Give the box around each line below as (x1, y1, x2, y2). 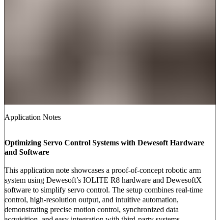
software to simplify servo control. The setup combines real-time (4, 185, 203, 194)
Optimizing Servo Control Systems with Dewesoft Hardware (4, 138, 204, 147)
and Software (4, 147, 49, 156)
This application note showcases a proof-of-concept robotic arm (4, 165, 201, 174)
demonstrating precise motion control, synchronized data (4, 205, 179, 214)
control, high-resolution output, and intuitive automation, (4, 195, 179, 204)
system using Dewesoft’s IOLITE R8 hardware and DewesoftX (4, 175, 202, 184)
